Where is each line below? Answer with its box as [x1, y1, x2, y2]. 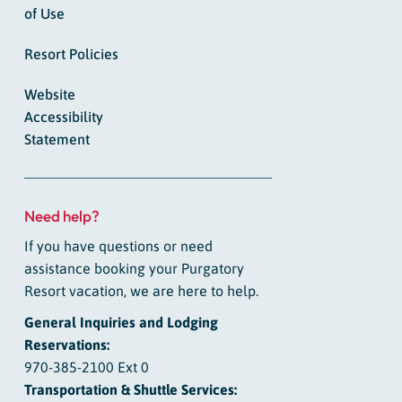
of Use [23, 5, 65, 22]
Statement [23, 131, 90, 148]
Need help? [23, 206, 100, 226]
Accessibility [23, 109, 103, 126]
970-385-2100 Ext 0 [23, 359, 149, 376]
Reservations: [23, 336, 109, 354]
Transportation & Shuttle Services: [23, 381, 237, 398]
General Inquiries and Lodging [23, 314, 218, 331]
